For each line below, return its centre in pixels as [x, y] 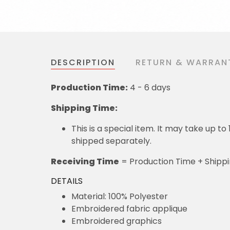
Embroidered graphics [117, 221]
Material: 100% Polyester [120, 196]
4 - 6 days [149, 87]
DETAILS [67, 181]
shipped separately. [111, 141]
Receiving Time [85, 161]
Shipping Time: [84, 108]
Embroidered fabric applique [129, 208]
